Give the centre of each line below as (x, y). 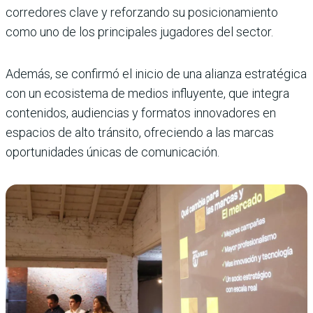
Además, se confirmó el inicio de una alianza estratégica (156, 74)
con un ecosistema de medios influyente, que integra (147, 94)
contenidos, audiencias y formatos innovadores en (141, 113)
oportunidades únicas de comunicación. (112, 152)
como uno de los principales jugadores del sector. (139, 32)
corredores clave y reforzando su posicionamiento (142, 13)
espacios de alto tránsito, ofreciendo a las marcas (140, 133)
